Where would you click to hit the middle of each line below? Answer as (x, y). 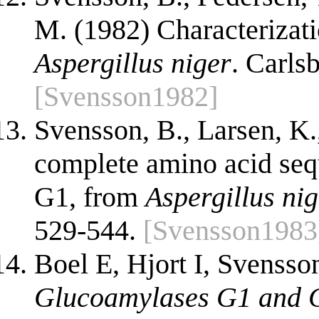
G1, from (90, 197)
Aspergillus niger (133, 63)
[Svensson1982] (126, 96)
